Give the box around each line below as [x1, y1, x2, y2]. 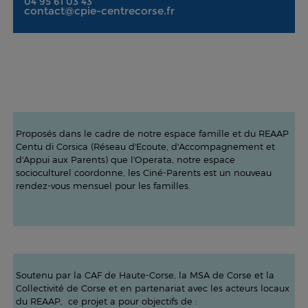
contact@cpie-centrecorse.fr [23, 5, 175, 17]
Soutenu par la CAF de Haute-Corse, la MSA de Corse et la [15, 269, 274, 280]
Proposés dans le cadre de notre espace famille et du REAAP [15, 128, 289, 139]
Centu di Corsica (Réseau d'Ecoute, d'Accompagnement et [15, 141, 275, 152]
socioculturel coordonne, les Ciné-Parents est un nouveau [15, 167, 272, 178]
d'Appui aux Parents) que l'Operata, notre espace [15, 154, 235, 165]
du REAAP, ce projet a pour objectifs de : [15, 296, 197, 307]
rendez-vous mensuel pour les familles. [15, 180, 190, 191]
